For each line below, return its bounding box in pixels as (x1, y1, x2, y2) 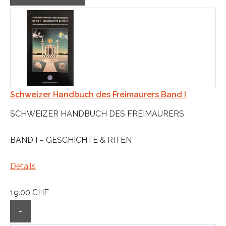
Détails (10, 161, 36, 171)
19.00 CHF (10, 187, 49, 197)
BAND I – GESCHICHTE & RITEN (10, 135, 132, 145)
